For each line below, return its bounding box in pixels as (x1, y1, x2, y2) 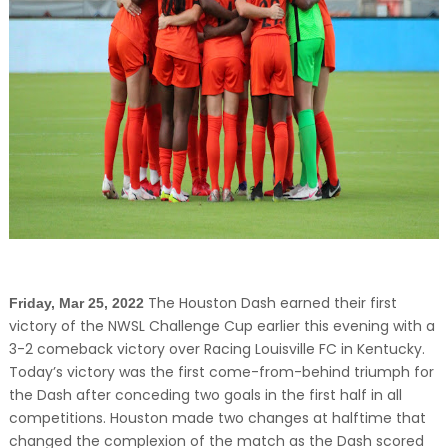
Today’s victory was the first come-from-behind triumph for (8, 362, 434, 382)
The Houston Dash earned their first (147, 293, 397, 313)
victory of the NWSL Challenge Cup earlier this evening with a (8, 316, 435, 336)
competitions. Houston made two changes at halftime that (8, 408, 426, 428)
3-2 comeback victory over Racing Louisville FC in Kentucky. (8, 339, 425, 359)
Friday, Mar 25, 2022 (8, 295, 144, 311)
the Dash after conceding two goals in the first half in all (8, 385, 402, 405)
